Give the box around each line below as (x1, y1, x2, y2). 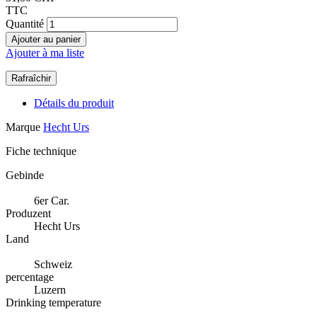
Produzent (6, 207, 51, 220)
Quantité (6, 18, 44, 30)
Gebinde (6, 169, 44, 182)
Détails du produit (34, 97, 114, 110)
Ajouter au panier (11, 34, 81, 45)
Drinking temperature (6, 296, 101, 309)
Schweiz (34, 258, 72, 271)
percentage (6, 271, 54, 284)
